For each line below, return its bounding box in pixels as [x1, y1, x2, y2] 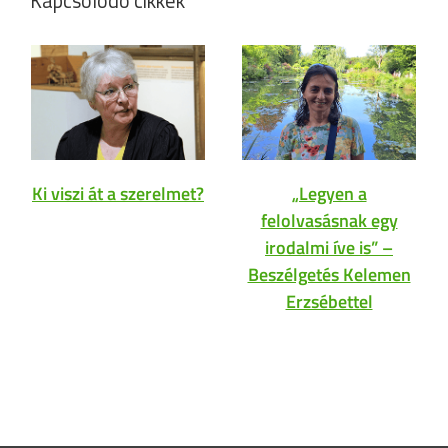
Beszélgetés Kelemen [247, 261, 411, 289]
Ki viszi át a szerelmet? [32, 180, 204, 208]
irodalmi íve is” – [265, 234, 393, 262]
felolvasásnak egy [260, 207, 398, 235]
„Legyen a [291, 180, 367, 208]
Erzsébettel [285, 288, 373, 316]
